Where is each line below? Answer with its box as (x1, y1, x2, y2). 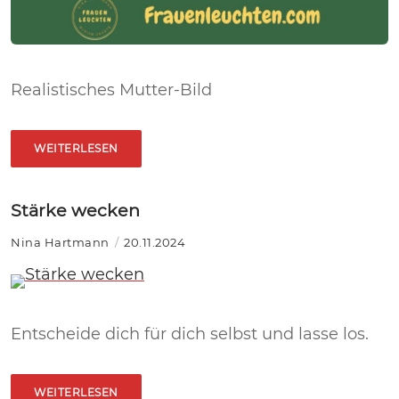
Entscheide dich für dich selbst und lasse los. (11, 323, 369, 344)
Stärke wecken (11, 199, 140, 221)
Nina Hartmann (11, 234, 110, 249)
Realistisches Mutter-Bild (11, 79, 212, 100)
